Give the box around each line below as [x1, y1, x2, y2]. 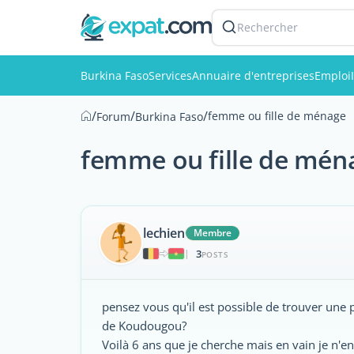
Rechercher [237, 20, 298, 35]
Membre [193, 225, 232, 239]
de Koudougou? [102, 318, 186, 333]
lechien [143, 224, 185, 242]
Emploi [314, 68, 351, 83]
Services [149, 68, 192, 83]
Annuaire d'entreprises [192, 68, 314, 83]
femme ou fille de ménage [208, 108, 346, 123]
